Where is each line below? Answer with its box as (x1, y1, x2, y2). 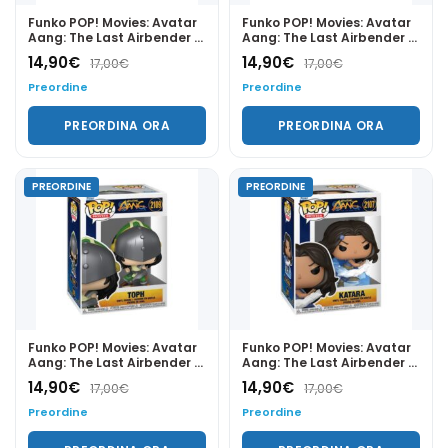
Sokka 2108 (242, 43, 312, 61)
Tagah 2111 (28, 43, 96, 61)
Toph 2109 (28, 369, 92, 387)
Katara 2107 (242, 369, 319, 387)
